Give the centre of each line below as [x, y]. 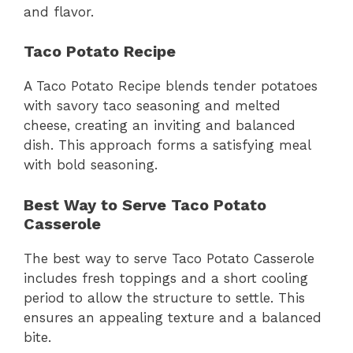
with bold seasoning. [91, 165]
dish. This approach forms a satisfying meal [167, 145]
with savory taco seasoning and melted [152, 106]
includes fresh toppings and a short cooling [166, 278]
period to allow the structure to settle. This [164, 297]
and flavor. [59, 11]
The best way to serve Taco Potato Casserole [169, 258]
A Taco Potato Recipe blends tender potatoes [171, 86]
